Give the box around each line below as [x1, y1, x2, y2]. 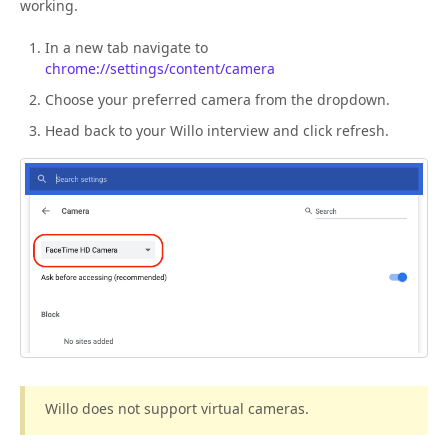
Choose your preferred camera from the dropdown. [45, 89, 390, 109]
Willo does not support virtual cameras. [45, 399, 309, 419]
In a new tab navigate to [45, 37, 208, 57]
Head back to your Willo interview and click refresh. [45, 120, 389, 140]
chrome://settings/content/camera [45, 58, 275, 78]
